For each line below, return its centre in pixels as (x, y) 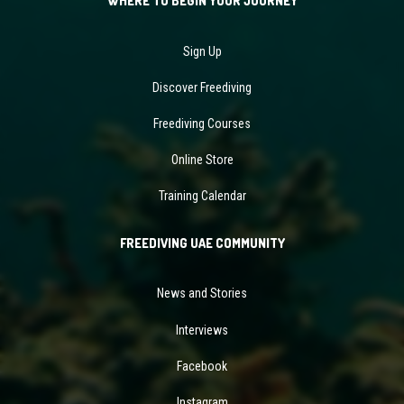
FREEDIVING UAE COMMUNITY (202, 243)
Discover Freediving (202, 87)
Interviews (202, 330)
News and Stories (202, 294)
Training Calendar (202, 196)
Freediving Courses (202, 123)
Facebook (202, 366)
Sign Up (202, 51)
